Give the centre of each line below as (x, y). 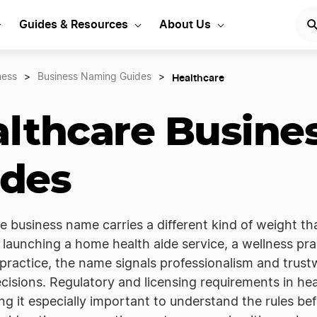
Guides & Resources (74, 24)
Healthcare (198, 77)
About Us (185, 24)
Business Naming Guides (94, 77)
